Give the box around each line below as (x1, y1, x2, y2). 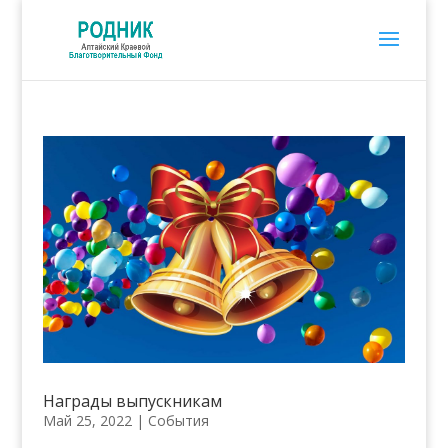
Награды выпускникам (42, 389, 222, 412)
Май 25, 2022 (42, 410, 132, 430)
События (147, 410, 209, 430)
